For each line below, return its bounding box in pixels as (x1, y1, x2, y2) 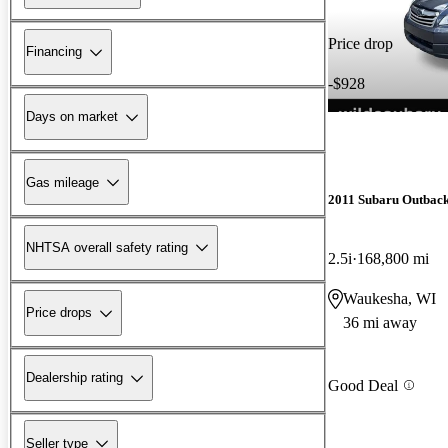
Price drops (26, 305, 92, 321)
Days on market (26, 109, 118, 125)
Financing (26, 44, 82, 60)
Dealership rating (26, 370, 123, 386)
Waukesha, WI (343, 290, 436, 308)
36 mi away (343, 314, 417, 332)
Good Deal (328, 376, 398, 394)
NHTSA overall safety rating (26, 239, 188, 255)
